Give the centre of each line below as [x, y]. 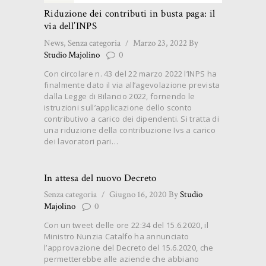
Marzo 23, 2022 [160, 43]
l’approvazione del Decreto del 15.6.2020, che [129, 248]
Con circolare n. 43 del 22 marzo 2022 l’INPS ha [131, 73]
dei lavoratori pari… [81, 141]
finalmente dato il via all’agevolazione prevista [132, 85]
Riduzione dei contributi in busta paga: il [130, 14]
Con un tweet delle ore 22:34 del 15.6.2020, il [126, 225]
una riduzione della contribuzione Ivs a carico [130, 130]
